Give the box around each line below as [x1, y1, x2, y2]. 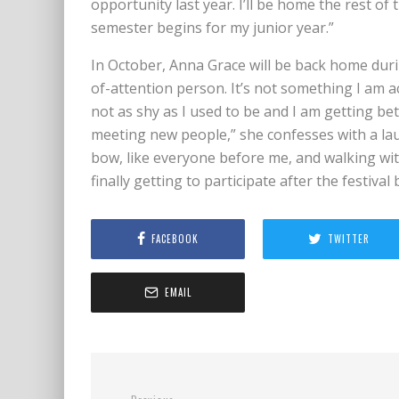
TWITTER [328, 232, 370, 247]
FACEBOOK [151, 232, 199, 247]
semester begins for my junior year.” [91, 17, 338, 37]
